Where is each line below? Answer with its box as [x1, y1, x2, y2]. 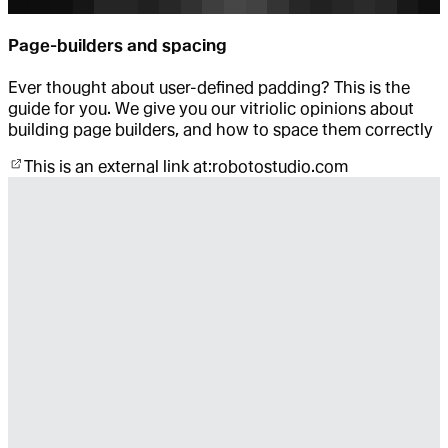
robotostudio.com [212, 157, 348, 177]
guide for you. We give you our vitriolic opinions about [8, 99, 414, 119]
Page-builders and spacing [8, 36, 227, 56]
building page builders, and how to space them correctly [8, 120, 433, 140]
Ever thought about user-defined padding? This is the [8, 78, 410, 98]
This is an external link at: [24, 157, 212, 177]
